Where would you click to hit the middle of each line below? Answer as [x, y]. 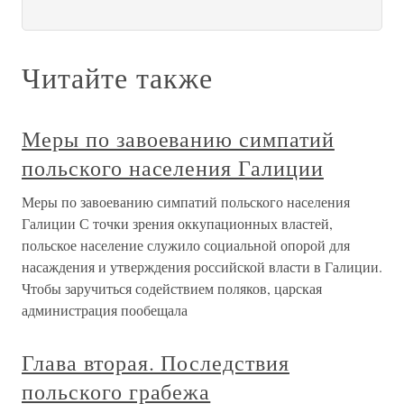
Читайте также [117, 78]
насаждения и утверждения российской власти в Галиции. [202, 267]
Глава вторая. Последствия [156, 363]
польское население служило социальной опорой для [186, 245]
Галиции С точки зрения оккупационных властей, [177, 224]
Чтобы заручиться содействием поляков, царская [172, 289]
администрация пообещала [105, 310]
